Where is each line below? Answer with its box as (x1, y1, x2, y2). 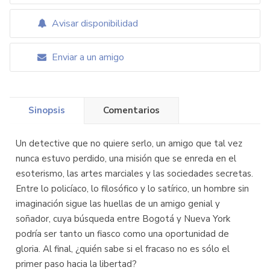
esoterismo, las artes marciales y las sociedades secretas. (16, 168, 253, 180)
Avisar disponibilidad (49, 17, 138, 30)
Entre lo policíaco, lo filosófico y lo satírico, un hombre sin (16, 183, 249, 195)
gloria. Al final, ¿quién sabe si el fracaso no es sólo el (16, 243, 230, 255)
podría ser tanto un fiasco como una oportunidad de (16, 228, 229, 240)
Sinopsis (28, 104, 65, 116)
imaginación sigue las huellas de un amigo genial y (16, 198, 220, 210)
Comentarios (103, 104, 160, 116)
